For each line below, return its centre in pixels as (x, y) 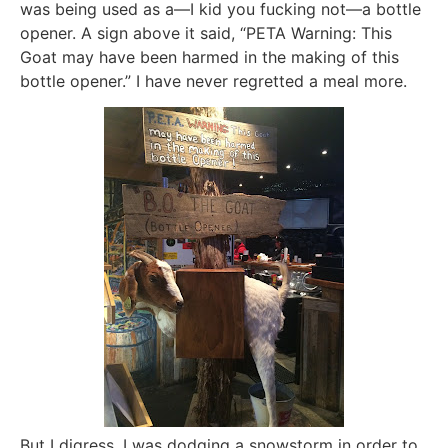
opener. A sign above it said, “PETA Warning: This (206, 32)
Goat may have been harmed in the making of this (209, 56)
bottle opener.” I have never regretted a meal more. (213, 80)
